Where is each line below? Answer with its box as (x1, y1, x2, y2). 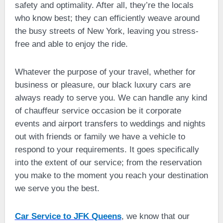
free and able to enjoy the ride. (14, 39, 128, 49)
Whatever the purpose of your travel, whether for (14, 67, 196, 77)
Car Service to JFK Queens (14, 211, 121, 221)
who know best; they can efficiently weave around (14, 13, 200, 23)
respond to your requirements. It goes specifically (14, 144, 199, 154)
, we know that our (121, 211, 190, 221)
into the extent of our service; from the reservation (14, 157, 202, 167)
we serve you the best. (14, 183, 100, 193)
